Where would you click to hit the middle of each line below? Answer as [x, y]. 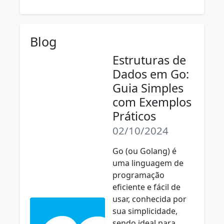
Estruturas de [149, 60]
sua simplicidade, [145, 211]
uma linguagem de [148, 163]
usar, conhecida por [149, 199]
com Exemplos [152, 102]
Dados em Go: [151, 74]
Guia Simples [148, 88]
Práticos [134, 116]
